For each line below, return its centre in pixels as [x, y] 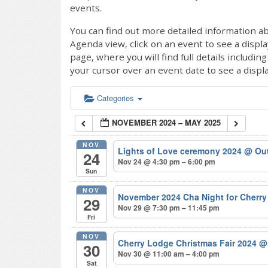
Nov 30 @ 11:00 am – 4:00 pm [169, 254]
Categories [117, 98]
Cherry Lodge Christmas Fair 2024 [189, 243]
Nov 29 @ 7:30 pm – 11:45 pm [169, 208]
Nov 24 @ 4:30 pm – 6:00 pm [167, 162]
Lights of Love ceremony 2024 [181, 151]
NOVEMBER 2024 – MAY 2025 [167, 122]
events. [86, 8]
